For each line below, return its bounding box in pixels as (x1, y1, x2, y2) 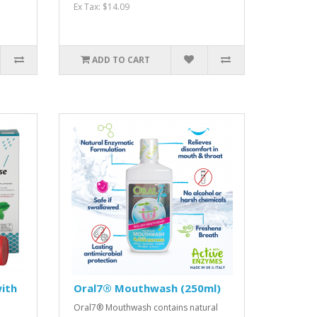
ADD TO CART (91, 54, 150, 66)
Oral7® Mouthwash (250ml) (74, 281, 221, 295)
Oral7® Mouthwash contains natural (74, 301, 219, 313)
